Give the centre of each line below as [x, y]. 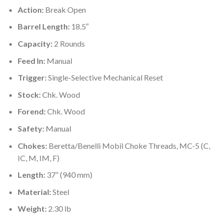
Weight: [32, 209]
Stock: [30, 94]
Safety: [31, 128]
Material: [35, 192]
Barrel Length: [44, 27]
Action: [31, 9]
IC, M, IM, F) [38, 158]
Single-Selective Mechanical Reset [105, 78]
